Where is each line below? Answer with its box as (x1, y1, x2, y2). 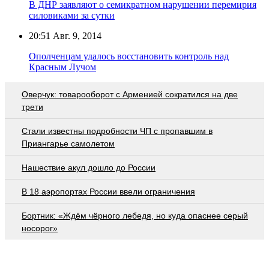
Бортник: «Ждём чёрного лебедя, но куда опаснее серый (22, 210, 248, 220)
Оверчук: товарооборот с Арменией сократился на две (22, 89, 238, 99)
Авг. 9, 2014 (50, 30, 101, 41)
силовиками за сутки (29, 10, 115, 20)
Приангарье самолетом (22, 138, 115, 148)
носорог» (22, 223, 58, 233)
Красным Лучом (29, 61, 96, 72)
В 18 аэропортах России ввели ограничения (22, 186, 195, 196)
